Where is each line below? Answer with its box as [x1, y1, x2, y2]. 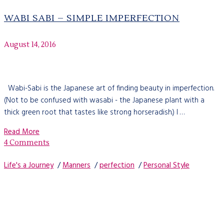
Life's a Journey [4, 159, 53, 172]
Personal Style [143, 159, 189, 172]
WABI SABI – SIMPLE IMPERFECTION [4, 12, 179, 24]
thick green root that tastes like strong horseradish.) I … [4, 106, 184, 119]
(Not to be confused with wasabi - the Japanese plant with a [4, 94, 204, 107]
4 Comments [4, 138, 49, 148]
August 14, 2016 [4, 40, 56, 50]
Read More [4, 126, 39, 138]
